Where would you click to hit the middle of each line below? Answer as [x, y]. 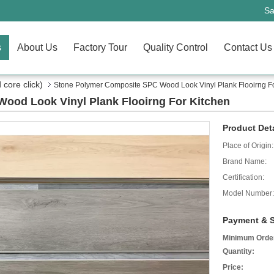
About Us [38, 47]
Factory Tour [101, 47]
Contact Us [248, 47]
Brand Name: [245, 161]
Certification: [243, 177]
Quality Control [176, 47]
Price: [233, 267]
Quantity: [239, 251]
